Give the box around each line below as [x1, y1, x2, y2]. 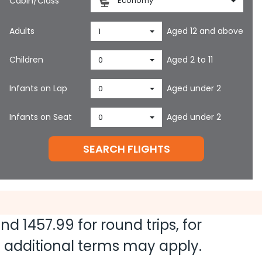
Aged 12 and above [167, 25, 244, 37]
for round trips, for [74, 215, 202, 235]
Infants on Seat [9, 111, 72, 123]
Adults [9, 25, 35, 37]
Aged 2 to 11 [167, 54, 213, 65]
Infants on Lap [9, 82, 67, 94]
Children [9, 54, 43, 65]
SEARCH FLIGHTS [82, 142, 170, 156]
